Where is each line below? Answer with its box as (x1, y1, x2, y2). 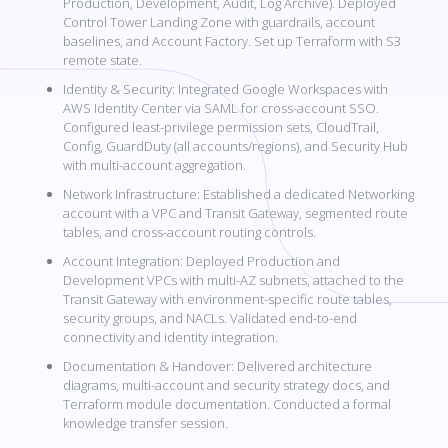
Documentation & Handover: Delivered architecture (63, 357, 372, 376)
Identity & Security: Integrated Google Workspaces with (63, 80, 388, 99)
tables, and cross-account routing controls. (63, 223, 316, 242)
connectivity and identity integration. (63, 328, 278, 347)
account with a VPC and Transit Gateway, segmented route (63, 204, 408, 223)
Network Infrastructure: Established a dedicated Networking (63, 185, 414, 204)
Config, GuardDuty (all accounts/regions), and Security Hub (63, 137, 408, 156)
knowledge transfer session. (63, 414, 228, 433)
